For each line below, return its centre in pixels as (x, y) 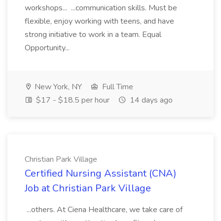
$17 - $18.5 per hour (72, 100)
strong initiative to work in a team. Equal (93, 35)
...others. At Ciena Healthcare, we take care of (104, 210)
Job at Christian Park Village (88, 188)
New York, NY (57, 87)
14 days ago (150, 100)
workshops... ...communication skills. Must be (101, 8)
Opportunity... (48, 48)
